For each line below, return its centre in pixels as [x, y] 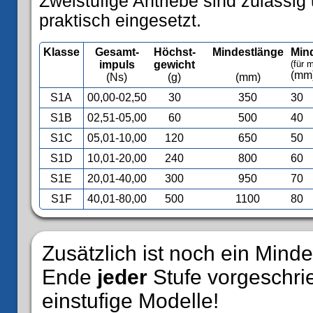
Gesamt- [117, 52]
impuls [117, 65]
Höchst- [175, 52]
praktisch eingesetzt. [120, 21]
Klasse [61, 52]
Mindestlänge [248, 52]
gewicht [175, 65]
